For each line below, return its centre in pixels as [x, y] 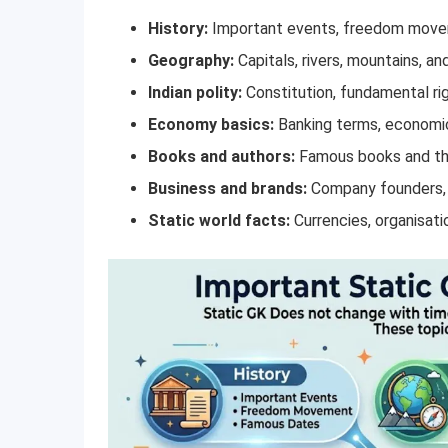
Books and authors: [221, 157]
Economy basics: [211, 125]
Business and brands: [227, 189]
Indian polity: [195, 93]
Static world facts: [219, 221]
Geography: [191, 61]
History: [178, 29]
